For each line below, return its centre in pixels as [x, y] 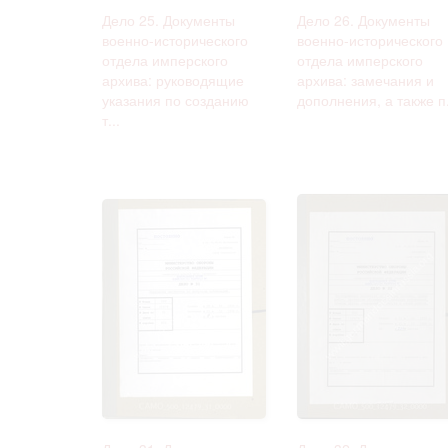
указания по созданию [175, 99]
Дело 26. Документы [363, 19]
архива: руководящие [173, 79]
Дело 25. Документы [168, 19]
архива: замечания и [365, 79]
